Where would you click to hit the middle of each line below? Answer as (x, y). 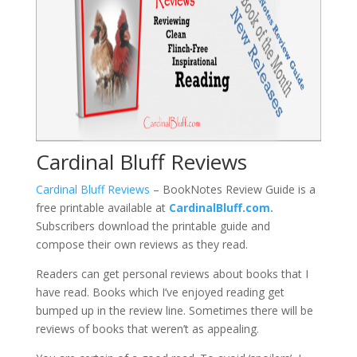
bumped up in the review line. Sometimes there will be (174, 310)
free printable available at (102, 208)
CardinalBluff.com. (221, 208)
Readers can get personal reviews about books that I (172, 274)
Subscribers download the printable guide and (153, 226)
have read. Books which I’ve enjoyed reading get (160, 292)
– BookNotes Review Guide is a (232, 189)
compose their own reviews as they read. (141, 244)
